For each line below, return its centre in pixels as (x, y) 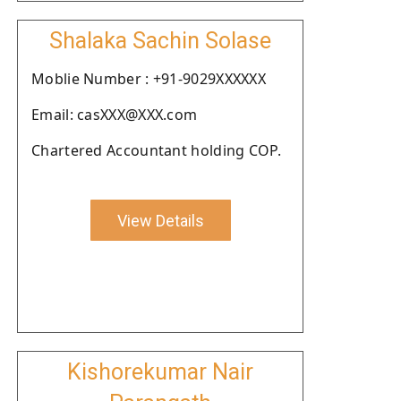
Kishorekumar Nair (160, 372)
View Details (160, 220)
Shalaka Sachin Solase (160, 41)
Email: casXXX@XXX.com (115, 115)
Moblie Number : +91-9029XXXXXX (149, 79)
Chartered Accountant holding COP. (156, 150)
